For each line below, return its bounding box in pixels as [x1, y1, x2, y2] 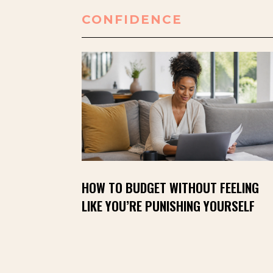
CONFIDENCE [82, 12, 188, 27]
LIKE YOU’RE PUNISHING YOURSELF [82, 196, 255, 216]
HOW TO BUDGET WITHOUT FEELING [82, 178, 260, 197]
